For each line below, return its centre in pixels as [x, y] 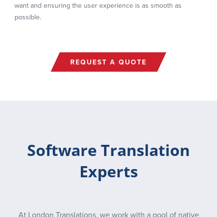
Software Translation [108, 150]
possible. [28, 17]
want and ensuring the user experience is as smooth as [98, 6]
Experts [108, 171]
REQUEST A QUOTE [108, 62]
